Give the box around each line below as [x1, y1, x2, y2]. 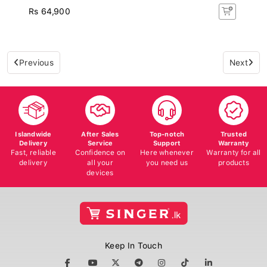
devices [86, 165, 114, 174]
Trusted [220, 127, 247, 135]
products [218, 155, 249, 164]
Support [153, 136, 181, 144]
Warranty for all [206, 145, 261, 154]
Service [87, 136, 113, 144]
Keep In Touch [105, 237, 162, 247]
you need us [145, 155, 188, 164]
